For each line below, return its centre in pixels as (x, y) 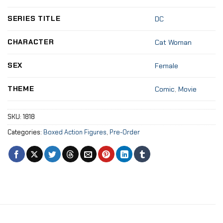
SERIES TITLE (34, 18)
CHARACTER (31, 42)
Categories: (25, 132)
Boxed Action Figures (75, 132)
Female (167, 65)
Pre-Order (125, 132)
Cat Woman (173, 42)
